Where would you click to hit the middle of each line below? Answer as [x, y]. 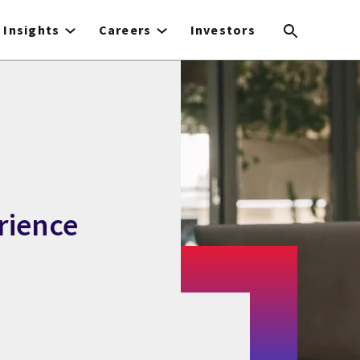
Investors [223, 30]
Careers [125, 30]
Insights [32, 30]
